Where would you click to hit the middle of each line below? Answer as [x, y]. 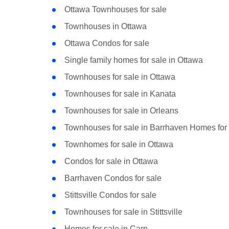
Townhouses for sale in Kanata [120, 94]
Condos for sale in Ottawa [111, 162]
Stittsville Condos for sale [110, 195]
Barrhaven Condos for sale [113, 178]
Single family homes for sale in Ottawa [133, 60]
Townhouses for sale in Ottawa [120, 77]
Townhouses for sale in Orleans [121, 111]
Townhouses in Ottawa [105, 27]
